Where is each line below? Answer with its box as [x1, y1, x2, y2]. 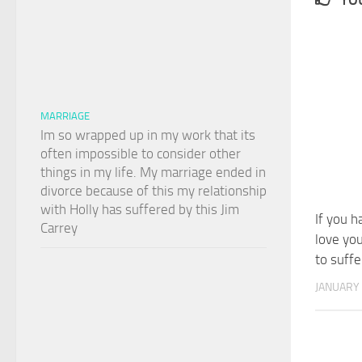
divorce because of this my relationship [40, 182, 267, 199]
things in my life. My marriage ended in [40, 163, 266, 180]
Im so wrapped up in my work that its [40, 126, 255, 143]
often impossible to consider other [40, 145, 241, 162]
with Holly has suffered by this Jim [40, 200, 239, 217]
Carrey [40, 219, 78, 236]
